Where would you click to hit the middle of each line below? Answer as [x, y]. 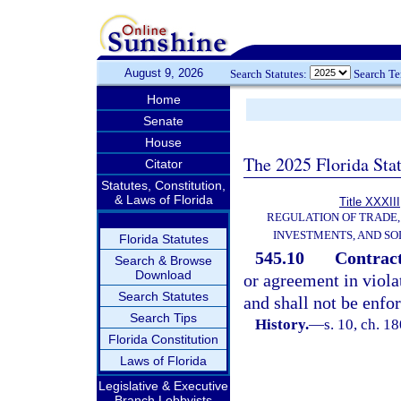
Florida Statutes [163, 239]
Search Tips [163, 318]
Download [163, 275]
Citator [163, 164]
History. [282, 324]
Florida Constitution [163, 339]
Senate [163, 121]
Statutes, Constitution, [163, 185]
